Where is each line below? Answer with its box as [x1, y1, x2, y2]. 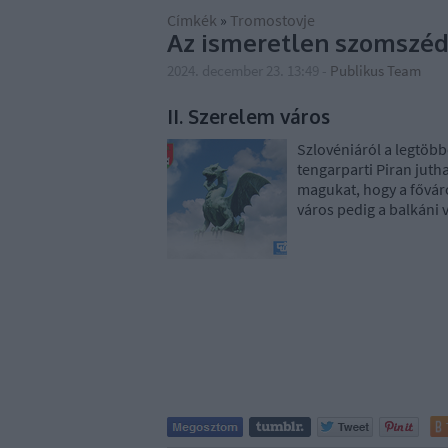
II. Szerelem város [167, 104, 330, 128]
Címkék [167, 10, 217, 30]
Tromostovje [230, 10, 315, 30]
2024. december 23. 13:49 [167, 61, 319, 80]
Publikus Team [330, 61, 421, 80]
